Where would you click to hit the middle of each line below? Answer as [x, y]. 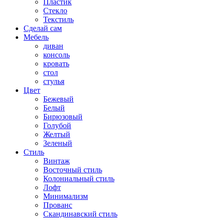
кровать [56, 63]
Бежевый [58, 99]
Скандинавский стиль [80, 214]
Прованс [58, 205]
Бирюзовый [63, 116]
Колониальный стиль [79, 178]
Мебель [36, 37]
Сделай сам [43, 28]
